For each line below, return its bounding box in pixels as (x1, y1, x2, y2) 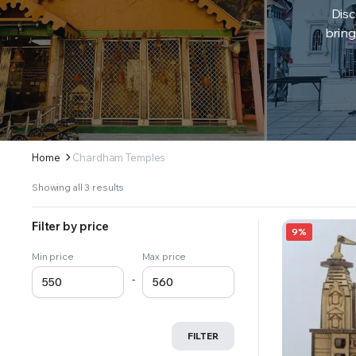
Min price (32, 250, 74, 262)
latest (123, 208, 149, 221)
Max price (142, 250, 187, 262)
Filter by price (32, 218, 109, 234)
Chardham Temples (72, 150, 166, 164)
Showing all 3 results (32, 180, 125, 193)
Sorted (123, 180, 156, 192)
